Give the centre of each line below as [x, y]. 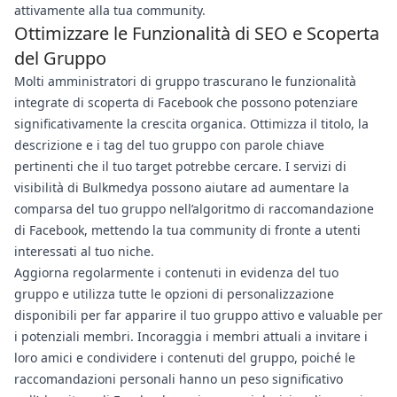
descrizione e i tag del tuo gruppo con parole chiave [169, 145]
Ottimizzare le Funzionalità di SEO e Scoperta [197, 33]
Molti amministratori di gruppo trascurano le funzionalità [185, 81]
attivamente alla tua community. [110, 10]
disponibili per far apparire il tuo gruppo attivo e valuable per [198, 315]
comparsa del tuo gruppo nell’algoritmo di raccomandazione [194, 209]
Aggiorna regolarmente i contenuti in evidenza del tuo [176, 272]
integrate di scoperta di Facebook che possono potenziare [186, 102]
